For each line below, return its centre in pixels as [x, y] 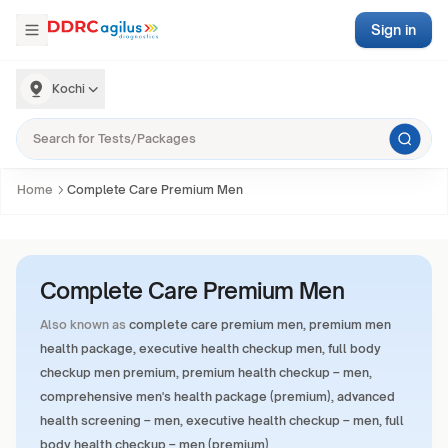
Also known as [83, 324]
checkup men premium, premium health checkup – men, [206, 372]
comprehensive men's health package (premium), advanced [217, 396]
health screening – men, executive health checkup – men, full [222, 420]
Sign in [393, 29]
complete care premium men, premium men [260, 324]
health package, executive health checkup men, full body [210, 348]
